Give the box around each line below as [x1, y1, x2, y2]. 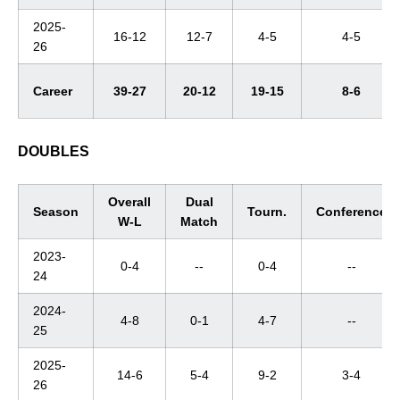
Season [33, 204, 79, 219]
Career [33, 84, 72, 98]
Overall [108, 195, 151, 209]
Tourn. [247, 204, 287, 219]
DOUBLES [18, 144, 89, 159]
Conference [316, 204, 387, 219]
